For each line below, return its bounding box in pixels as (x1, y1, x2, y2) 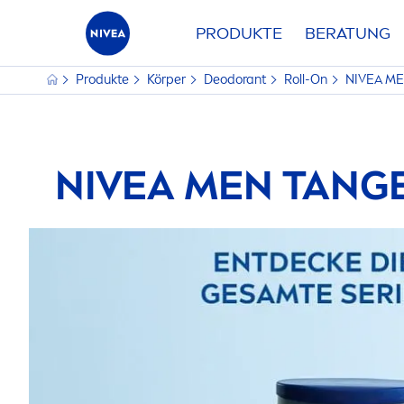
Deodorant (204, 72, 269, 87)
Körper (147, 72, 188, 87)
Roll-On (284, 72, 330, 87)
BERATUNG (305, 23, 390, 43)
